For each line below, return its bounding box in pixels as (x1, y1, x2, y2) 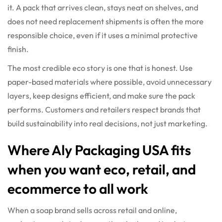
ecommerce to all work (7, 180, 148, 198)
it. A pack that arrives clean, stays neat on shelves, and (7, 2, 198, 13)
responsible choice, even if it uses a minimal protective (7, 30, 198, 41)
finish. (7, 44, 29, 55)
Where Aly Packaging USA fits (7, 141, 191, 159)
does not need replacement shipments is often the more (7, 16, 204, 27)
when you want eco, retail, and (7, 161, 196, 178)
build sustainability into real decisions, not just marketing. (7, 118, 208, 129)
